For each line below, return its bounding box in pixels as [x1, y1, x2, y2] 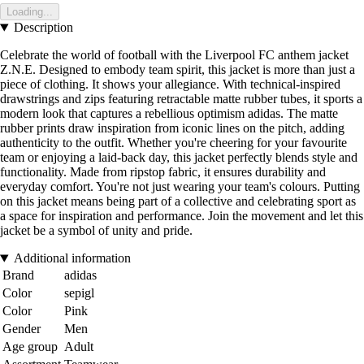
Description [13, 20, 73, 35]
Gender [2, 322, 41, 336]
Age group [2, 340, 58, 354]
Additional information [13, 251, 131, 266]
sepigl [64, 286, 94, 301]
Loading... [6, 6, 53, 19]
